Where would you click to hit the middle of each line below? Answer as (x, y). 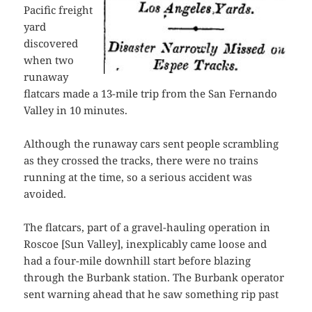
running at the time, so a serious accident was (138, 177)
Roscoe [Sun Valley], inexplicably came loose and (146, 244)
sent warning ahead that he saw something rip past (151, 294)
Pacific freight (58, 10)
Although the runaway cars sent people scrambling (151, 144)
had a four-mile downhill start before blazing (138, 261)
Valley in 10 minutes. (76, 110)
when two (49, 60)
